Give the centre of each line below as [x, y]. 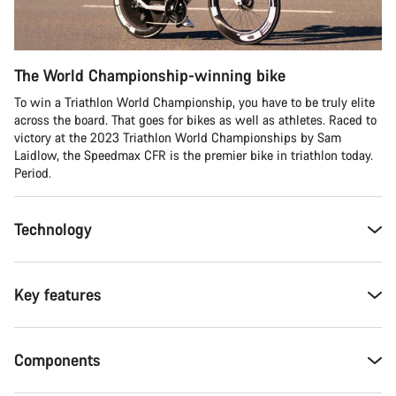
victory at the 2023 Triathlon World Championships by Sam [178, 138]
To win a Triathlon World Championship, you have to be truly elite [194, 103]
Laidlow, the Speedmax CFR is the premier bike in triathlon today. [194, 156]
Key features [58, 295]
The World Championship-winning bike [150, 76]
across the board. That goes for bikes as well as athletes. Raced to [195, 120]
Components [57, 360]
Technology [53, 229]
